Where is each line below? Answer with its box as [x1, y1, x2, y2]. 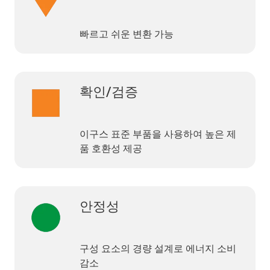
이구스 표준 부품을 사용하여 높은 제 [80, 128, 236, 140]
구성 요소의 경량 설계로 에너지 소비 [80, 242, 236, 254]
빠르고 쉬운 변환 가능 [80, 28, 174, 40]
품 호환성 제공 [80, 142, 142, 154]
